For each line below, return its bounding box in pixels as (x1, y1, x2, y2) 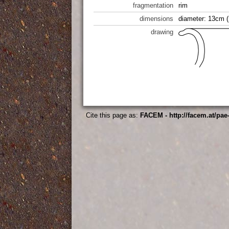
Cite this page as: (86, 111, 140, 119)
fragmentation (133, 2, 173, 9)
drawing (151, 28, 173, 36)
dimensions (140, 15, 173, 22)
